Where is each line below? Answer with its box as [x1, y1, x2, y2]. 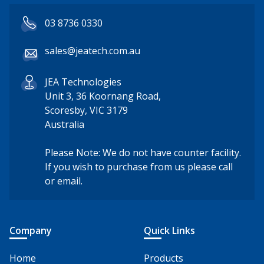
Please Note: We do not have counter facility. [45, 146, 241, 159]
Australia [45, 117, 84, 131]
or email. [45, 174, 82, 187]
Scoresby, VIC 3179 [45, 103, 128, 117]
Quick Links [144, 223, 195, 237]
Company [9, 223, 52, 237]
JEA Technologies [45, 75, 121, 88]
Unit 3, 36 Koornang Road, [45, 89, 161, 103]
